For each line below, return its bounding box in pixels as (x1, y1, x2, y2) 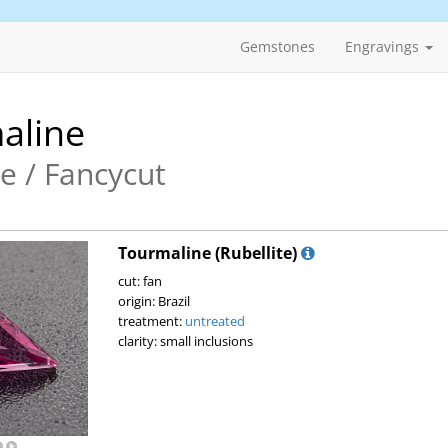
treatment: (117, 312, 185, 330)
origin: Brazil (117, 292, 190, 310)
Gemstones (240, 37, 315, 56)
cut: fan (117, 272, 162, 290)
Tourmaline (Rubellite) (117, 242, 297, 264)
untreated (184, 312, 245, 330)
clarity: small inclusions (117, 332, 253, 350)
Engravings (345, 37, 423, 56)
